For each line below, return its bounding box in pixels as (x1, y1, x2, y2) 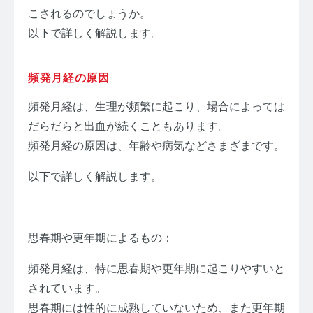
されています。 (28, 282, 106, 294)
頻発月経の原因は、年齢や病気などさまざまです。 (28, 139, 285, 152)
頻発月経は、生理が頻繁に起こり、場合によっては (28, 100, 285, 112)
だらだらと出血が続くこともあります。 (28, 119, 229, 132)
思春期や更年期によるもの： (28, 231, 173, 244)
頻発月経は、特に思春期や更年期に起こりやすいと (28, 262, 285, 275)
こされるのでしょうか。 (28, 7, 151, 20)
